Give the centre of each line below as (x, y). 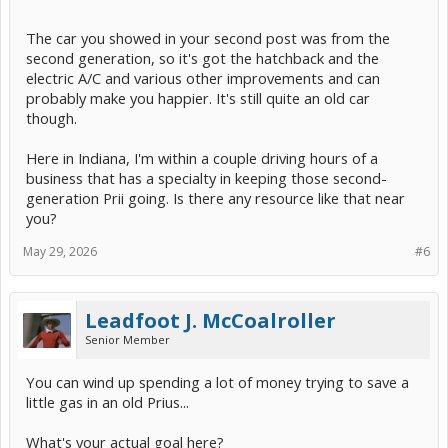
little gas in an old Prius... (107, 402)
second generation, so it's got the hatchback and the (202, 58)
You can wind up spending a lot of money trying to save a (217, 382)
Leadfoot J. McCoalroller (210, 321)
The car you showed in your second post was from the (208, 38)
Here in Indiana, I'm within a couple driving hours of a (202, 158)
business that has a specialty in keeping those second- (206, 178)
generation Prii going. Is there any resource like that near (215, 198)
